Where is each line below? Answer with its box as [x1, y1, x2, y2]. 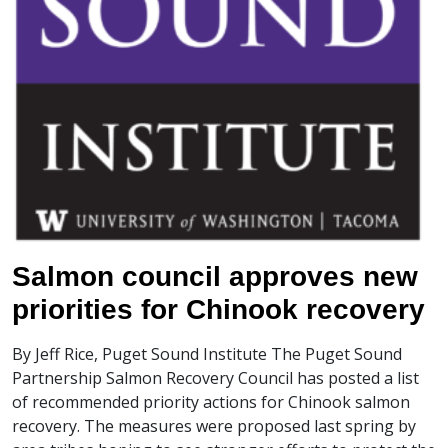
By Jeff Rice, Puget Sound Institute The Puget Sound [12, 343, 402, 365]
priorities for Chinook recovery [12, 294, 425, 325]
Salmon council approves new [12, 261, 418, 292]
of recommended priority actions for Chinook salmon [12, 391, 410, 413]
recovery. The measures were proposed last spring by [12, 415, 416, 437]
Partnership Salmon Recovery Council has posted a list [12, 367, 419, 389]
